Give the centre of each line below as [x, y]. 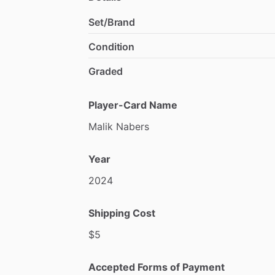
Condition [112, 46]
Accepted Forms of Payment [157, 267]
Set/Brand [112, 22]
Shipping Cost [122, 213]
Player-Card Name [133, 105]
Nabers [133, 126]
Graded [106, 71]
